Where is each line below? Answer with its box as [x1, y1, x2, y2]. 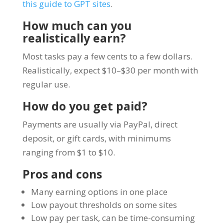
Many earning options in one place [30, 185, 167, 197]
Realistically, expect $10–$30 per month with [22, 64, 198, 76]
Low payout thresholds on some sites [30, 198, 177, 210]
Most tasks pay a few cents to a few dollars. [22, 50, 192, 62]
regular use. [22, 78, 70, 90]
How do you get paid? [22, 97, 147, 114]
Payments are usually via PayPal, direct [22, 118, 177, 130]
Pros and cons [22, 165, 102, 182]
